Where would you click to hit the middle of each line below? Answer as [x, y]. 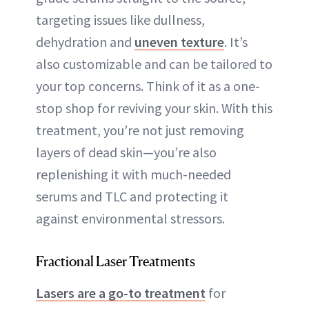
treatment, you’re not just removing [140, 130]
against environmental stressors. [130, 218]
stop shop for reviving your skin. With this [154, 108]
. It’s [236, 41]
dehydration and [85, 41]
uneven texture [179, 41]
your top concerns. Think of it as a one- [148, 86]
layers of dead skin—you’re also [126, 152]
